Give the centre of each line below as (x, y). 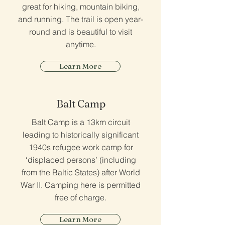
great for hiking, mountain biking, (81, 7)
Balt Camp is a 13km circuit (81, 122)
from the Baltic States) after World (81, 172)
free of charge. (81, 197)
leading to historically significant (81, 135)
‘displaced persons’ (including (81, 160)
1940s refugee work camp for (81, 147)
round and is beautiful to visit (81, 32)
